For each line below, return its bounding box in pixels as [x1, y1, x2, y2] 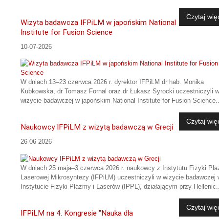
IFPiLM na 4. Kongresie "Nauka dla [21, 209, 133, 218]
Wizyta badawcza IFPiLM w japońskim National [21, 18, 176, 27]
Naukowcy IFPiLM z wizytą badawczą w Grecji [21, 123, 173, 132]
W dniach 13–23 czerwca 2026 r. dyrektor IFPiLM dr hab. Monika [21, 78, 204, 86]
